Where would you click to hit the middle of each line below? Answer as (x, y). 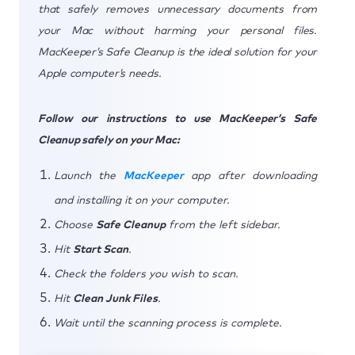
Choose (75, 225)
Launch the (89, 176)
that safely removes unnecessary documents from (177, 9)
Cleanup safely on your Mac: (109, 140)
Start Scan (101, 249)
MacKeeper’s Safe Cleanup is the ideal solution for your (177, 52)
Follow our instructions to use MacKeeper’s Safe (177, 118)
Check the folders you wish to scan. (146, 274)
